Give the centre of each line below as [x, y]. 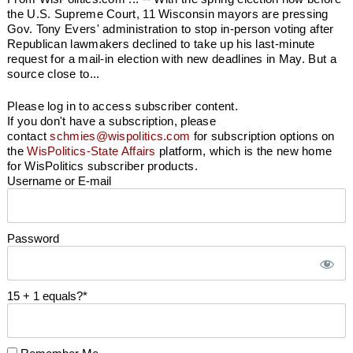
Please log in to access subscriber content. [123, 106]
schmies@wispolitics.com [120, 136]
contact [29, 136]
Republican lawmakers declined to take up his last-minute [161, 43]
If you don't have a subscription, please [112, 121]
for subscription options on [262, 136]
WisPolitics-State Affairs [91, 151]
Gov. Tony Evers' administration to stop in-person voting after [171, 28]
